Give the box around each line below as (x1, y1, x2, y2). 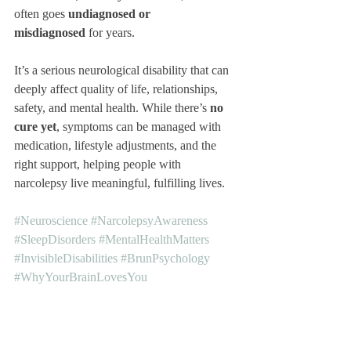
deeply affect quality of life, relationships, (14, 82, 221, 96)
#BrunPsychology (121, 251, 210, 265)
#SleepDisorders (14, 233, 96, 246)
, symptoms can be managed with (56, 120, 224, 133)
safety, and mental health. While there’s (14, 101, 210, 114)
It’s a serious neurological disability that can (14, 63, 232, 77)
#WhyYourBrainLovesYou (14, 270, 147, 284)
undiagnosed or (68, 7, 154, 20)
